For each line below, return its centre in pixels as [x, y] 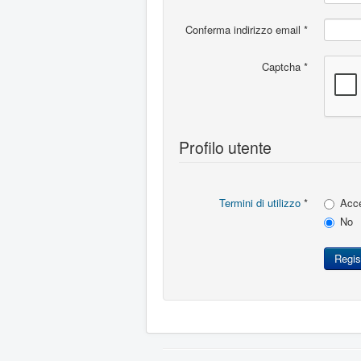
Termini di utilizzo [260, 203]
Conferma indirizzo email [243, 29]
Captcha [281, 66]
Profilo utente [225, 147]
